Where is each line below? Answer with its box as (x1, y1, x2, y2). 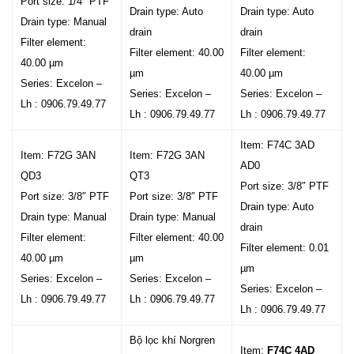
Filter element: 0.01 (240, 242, 329, 254)
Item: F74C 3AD (240, 139, 314, 151)
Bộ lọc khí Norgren (130, 334, 215, 346)
